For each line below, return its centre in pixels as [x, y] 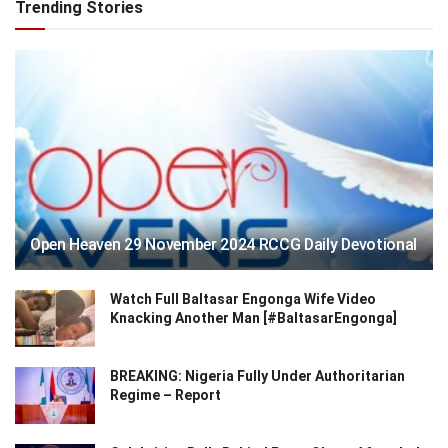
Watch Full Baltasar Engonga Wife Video [243, 299]
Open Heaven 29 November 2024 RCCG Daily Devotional [223, 245]
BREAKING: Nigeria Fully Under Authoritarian [257, 376]
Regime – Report [165, 395]
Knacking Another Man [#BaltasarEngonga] [253, 318]
